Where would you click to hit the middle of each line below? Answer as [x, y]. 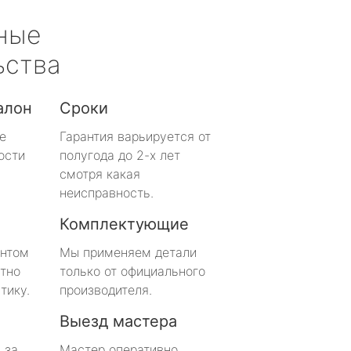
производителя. [106, 289]
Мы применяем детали [128, 252]
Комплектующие [124, 224]
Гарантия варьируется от [135, 136]
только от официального [132, 271]
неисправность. [107, 192]
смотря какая [100, 174]
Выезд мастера [118, 321]
